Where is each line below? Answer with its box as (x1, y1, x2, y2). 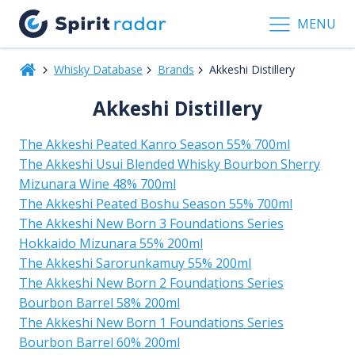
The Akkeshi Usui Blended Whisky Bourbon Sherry (19, 155, 320, 173)
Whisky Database (53, 61, 143, 77)
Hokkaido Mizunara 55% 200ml (19, 234, 203, 252)
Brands (157, 61, 194, 77)
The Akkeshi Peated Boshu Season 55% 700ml (19, 194, 292, 212)
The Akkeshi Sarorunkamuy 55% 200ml (19, 254, 251, 272)
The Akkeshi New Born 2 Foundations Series (19, 273, 284, 292)
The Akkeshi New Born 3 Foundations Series (19, 214, 284, 232)
